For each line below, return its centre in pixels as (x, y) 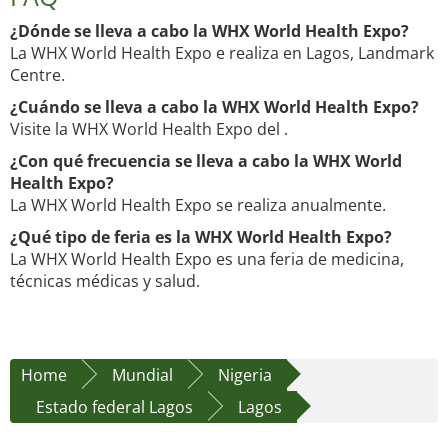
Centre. (37, 75)
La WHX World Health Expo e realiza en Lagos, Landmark (222, 53)
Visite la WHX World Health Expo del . (149, 129)
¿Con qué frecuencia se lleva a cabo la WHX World (206, 161)
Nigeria (245, 375)
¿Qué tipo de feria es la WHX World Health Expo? (201, 237)
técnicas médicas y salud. (105, 281)
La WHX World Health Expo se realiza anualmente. (198, 205)
